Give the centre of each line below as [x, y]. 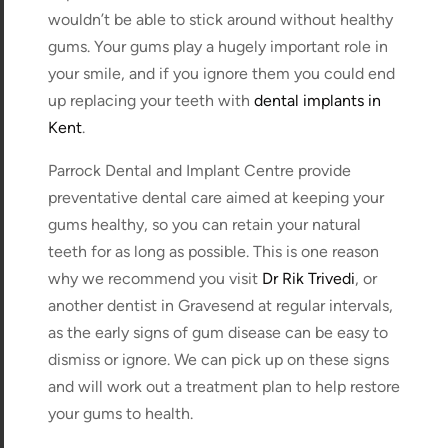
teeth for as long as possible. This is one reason [214, 251]
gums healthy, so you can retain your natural [205, 224]
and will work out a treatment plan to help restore [224, 386]
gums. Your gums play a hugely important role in [218, 46]
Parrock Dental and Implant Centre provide [200, 170]
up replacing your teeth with [151, 100]
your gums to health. [121, 413]
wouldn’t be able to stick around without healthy [221, 19]
